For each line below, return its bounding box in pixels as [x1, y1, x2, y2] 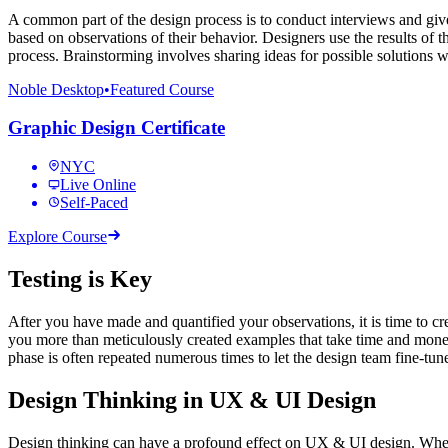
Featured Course [110, 80, 214, 98]
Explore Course [8, 228, 107, 246]
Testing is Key [8, 265, 152, 292]
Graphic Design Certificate [8, 117, 225, 139]
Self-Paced [60, 194, 128, 212]
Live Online [60, 176, 136, 194]
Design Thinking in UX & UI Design [8, 386, 376, 413]
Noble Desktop [8, 80, 104, 98]
